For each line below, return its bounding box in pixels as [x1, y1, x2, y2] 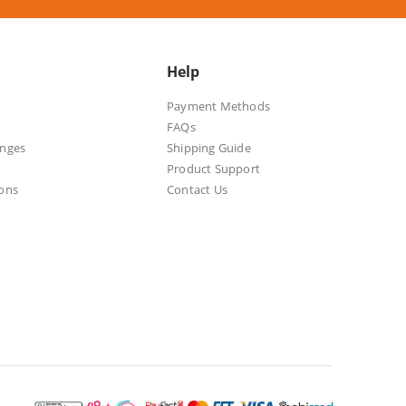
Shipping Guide [167, 139, 251, 156]
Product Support [167, 159, 260, 177]
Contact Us [167, 180, 227, 198]
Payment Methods [167, 97, 270, 114]
